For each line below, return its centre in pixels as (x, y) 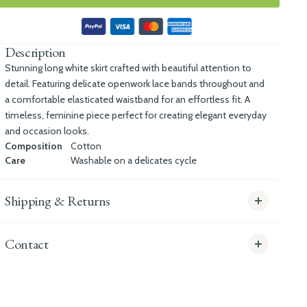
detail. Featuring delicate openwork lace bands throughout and (135, 84)
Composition (34, 146)
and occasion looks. (47, 131)
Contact (27, 244)
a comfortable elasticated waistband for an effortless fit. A (128, 99)
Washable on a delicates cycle (134, 160)
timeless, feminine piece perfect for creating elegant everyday (136, 115)
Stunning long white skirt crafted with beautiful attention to (128, 68)
